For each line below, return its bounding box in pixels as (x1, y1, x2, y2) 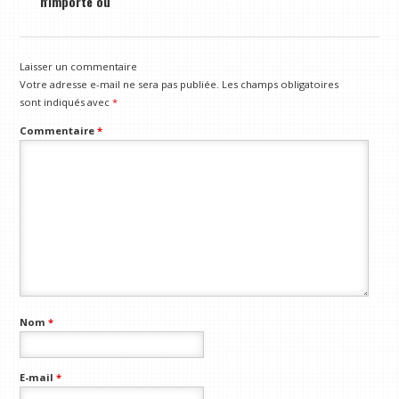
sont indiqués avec (20, 94, 113, 109)
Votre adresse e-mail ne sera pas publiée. (20, 77, 220, 91)
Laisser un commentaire (20, 59, 138, 73)
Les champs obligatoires (222, 77, 339, 91)
